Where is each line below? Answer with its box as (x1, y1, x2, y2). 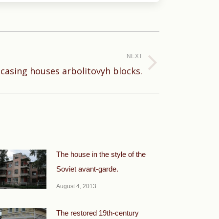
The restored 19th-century (56, 209, 139, 217)
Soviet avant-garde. (56, 165, 118, 173)
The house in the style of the (56, 150, 146, 158)
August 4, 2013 (56, 183, 96, 190)
